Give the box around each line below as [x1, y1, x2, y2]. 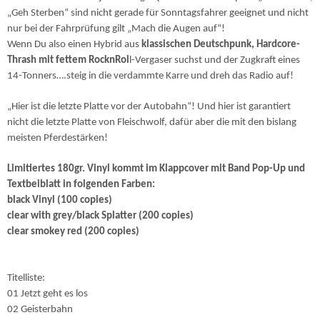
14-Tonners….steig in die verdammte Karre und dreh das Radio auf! [7, 71, 294, 81]
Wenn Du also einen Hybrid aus [7, 39, 141, 50]
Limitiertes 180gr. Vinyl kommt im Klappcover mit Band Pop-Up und [7, 164, 305, 174]
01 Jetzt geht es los [7, 289, 90, 299]
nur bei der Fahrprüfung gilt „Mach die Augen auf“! [7, 24, 231, 34]
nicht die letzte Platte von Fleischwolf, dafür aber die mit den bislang [7, 117, 296, 128]
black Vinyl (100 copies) [7, 195, 112, 206]
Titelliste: [7, 273, 45, 284]
